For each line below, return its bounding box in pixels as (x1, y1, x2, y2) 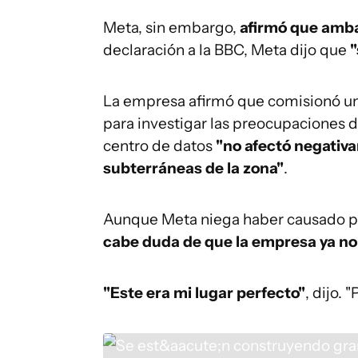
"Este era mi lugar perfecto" (103, 284, 305, 302)
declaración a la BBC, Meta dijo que (103, 41, 347, 59)
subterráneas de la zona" (103, 159, 284, 177)
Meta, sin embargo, (103, 18, 240, 37)
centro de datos (103, 137, 213, 155)
